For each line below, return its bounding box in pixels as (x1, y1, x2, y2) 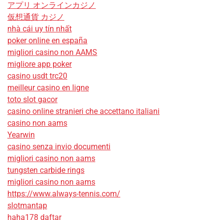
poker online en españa (7, 35, 87, 45)
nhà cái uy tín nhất (7, 24, 72, 33)
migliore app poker (7, 59, 72, 69)
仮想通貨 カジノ (7, 12, 64, 22)
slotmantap (7, 200, 47, 210)
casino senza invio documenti (7, 141, 110, 151)
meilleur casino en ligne (7, 82, 89, 92)
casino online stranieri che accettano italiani (7, 106, 160, 116)
